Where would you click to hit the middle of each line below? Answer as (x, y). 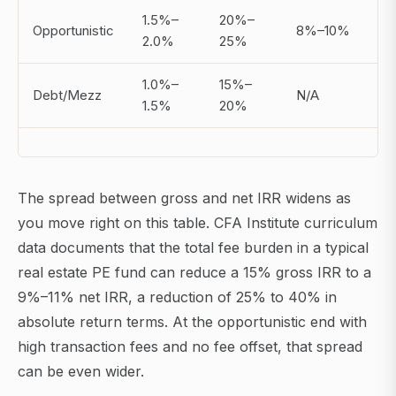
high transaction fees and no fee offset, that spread (190, 347)
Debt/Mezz (67, 95)
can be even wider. (81, 372)
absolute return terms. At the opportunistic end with (192, 322)
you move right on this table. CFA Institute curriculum (198, 223)
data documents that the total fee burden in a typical (193, 248)
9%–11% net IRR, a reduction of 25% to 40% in (177, 297)
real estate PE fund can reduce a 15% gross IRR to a (194, 273)
